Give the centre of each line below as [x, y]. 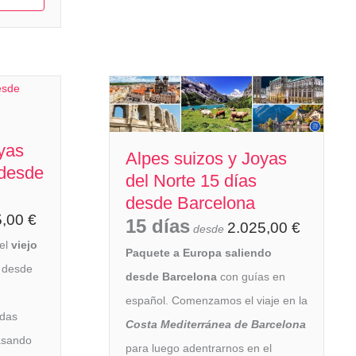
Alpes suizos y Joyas [206, 159]
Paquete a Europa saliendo [199, 253]
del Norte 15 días [191, 181]
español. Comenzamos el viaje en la [217, 301]
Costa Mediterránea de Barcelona [216, 325]
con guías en [251, 277]
